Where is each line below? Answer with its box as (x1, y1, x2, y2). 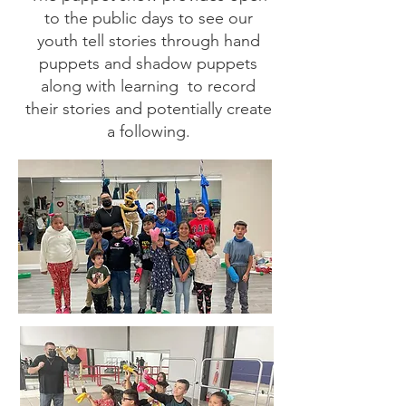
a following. (106, 121, 190, 142)
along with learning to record (41, 76, 256, 97)
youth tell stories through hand (36, 31, 260, 52)
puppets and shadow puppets (39, 53, 257, 74)
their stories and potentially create (24, 99, 272, 120)
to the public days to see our (43, 8, 253, 29)
